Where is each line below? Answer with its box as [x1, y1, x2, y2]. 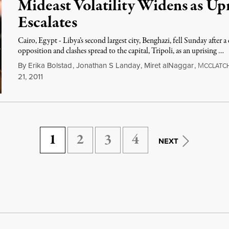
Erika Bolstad [28, 60, 73, 71]
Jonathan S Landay [76, 60, 141, 71]
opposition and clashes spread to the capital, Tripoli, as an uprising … [18, 45, 224, 57]
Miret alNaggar [144, 60, 194, 71]
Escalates [18, 12, 78, 34]
